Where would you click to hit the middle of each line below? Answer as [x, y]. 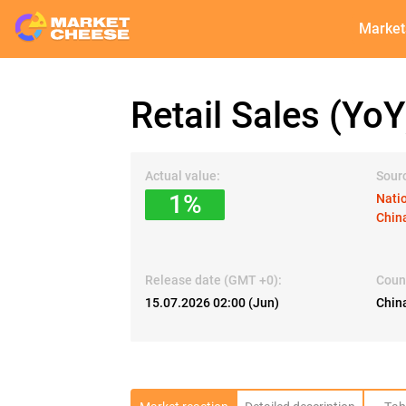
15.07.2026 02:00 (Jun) [212, 303]
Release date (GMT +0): [213, 280]
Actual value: [183, 176]
